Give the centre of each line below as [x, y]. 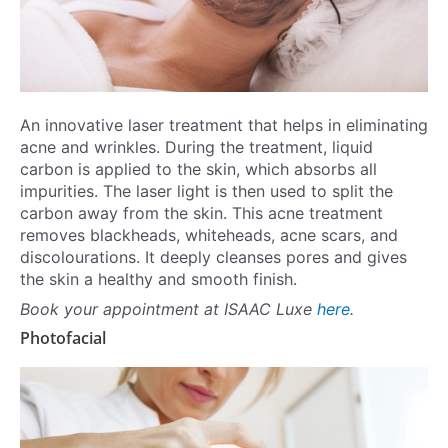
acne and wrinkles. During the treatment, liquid [196, 147]
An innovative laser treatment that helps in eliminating [224, 125]
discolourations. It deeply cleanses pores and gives [213, 257]
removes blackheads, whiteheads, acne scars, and [209, 235]
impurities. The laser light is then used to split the [206, 191]
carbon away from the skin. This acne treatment [201, 213]
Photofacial [65, 338]
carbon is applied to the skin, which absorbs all [198, 169]
